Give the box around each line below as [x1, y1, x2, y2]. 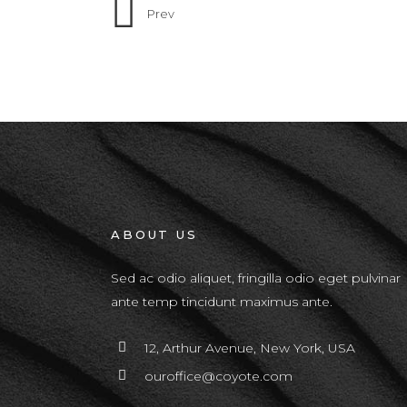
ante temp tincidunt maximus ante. [111, 293, 333, 310]
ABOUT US [111, 227, 198, 242]
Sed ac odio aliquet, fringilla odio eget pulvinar [111, 270, 401, 286]
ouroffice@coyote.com [144, 368, 293, 384]
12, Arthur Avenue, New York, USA [144, 340, 355, 356]
